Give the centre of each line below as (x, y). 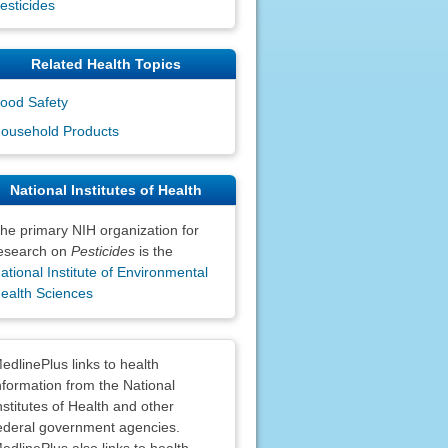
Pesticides (102, 250)
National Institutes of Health (105, 189)
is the (153, 250)
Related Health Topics (105, 63)
